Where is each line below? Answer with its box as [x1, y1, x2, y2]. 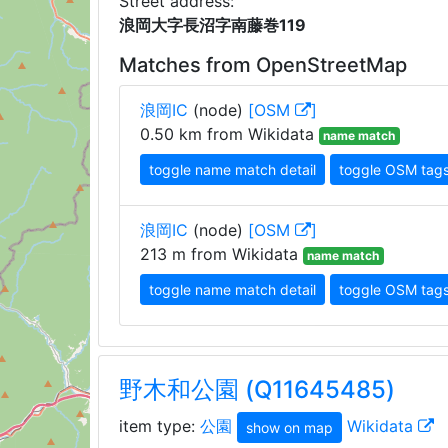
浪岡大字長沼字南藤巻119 [118, 15, 306, 35]
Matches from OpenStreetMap [118, 53, 407, 77]
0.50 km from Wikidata [139, 124, 314, 144]
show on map [245, 419, 333, 436]
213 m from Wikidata [139, 244, 298, 264]
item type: [118, 415, 200, 436]
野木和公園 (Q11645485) [118, 375, 395, 404]
